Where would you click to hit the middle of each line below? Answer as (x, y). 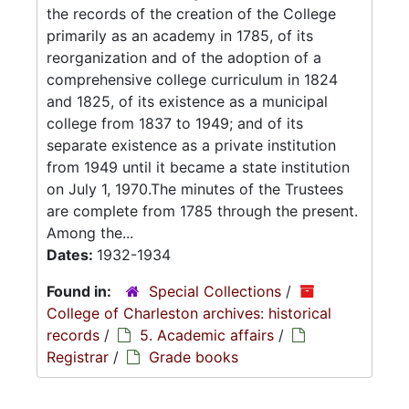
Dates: (72, 255)
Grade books (194, 357)
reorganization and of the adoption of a (184, 58)
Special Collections (215, 291)
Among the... (90, 233)
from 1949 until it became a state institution (198, 167)
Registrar (78, 357)
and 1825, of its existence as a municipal (187, 101)
